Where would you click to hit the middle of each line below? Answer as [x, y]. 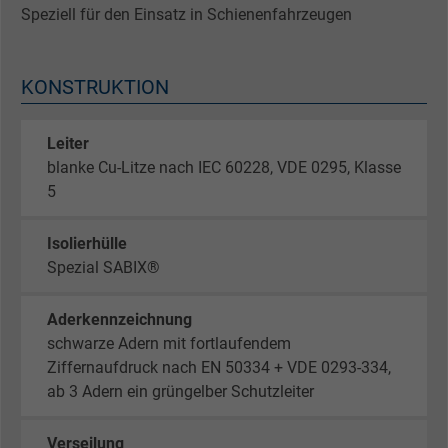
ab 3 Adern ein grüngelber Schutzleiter [180, 392]
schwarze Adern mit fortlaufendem [169, 344]
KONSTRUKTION [95, 86]
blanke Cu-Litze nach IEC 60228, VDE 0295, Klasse [224, 168]
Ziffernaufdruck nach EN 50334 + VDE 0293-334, [219, 368]
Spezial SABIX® [103, 268]
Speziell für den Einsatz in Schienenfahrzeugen [186, 14]
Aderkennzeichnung [119, 320]
